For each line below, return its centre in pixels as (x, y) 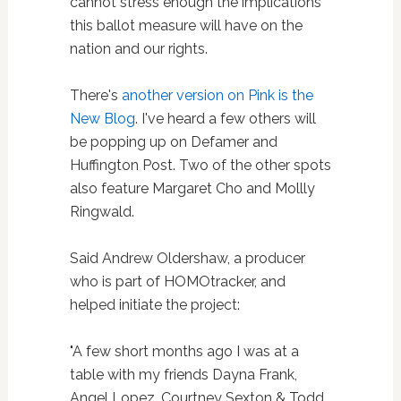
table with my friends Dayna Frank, (183, 374)
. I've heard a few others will (225, 118)
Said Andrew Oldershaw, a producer (187, 258)
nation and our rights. (138, 48)
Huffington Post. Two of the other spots (200, 165)
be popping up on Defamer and (173, 141)
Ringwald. (102, 211)
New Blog (102, 118)
